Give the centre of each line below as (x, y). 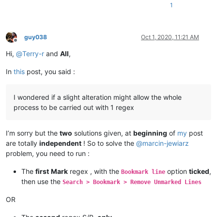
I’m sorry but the (33, 133)
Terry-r (33, 53)
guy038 (36, 37)
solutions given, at (103, 133)
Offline (24, 44)
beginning (150, 133)
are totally (23, 143)
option (177, 171)
